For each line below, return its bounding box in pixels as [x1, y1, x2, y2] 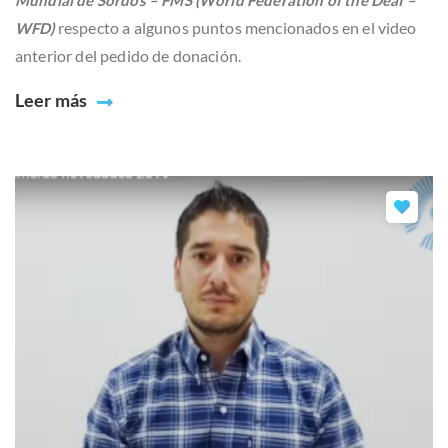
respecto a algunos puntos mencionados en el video [54, 17, 417, 37]
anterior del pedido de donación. [15, 45, 242, 65]
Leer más [15, 88, 88, 111]
